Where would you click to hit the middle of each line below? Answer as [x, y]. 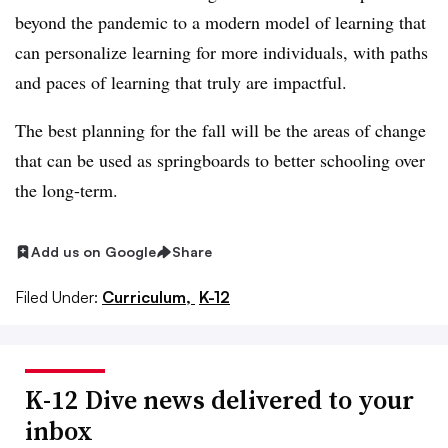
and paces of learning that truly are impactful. [181, 82]
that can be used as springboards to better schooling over [220, 160]
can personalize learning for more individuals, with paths [221, 52]
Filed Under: [56, 297]
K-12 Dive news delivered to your [219, 400]
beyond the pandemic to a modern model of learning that [220, 22]
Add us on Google [93, 252]
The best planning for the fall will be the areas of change [220, 130]
